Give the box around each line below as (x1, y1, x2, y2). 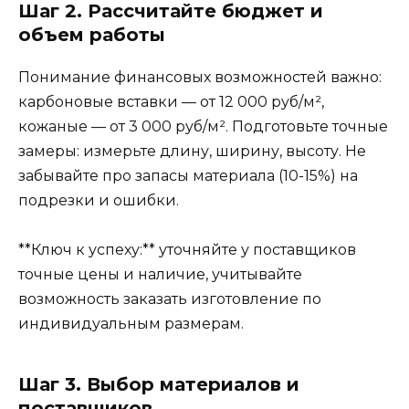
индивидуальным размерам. (18, 314, 244, 332)
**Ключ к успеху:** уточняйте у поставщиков (18, 240, 356, 258)
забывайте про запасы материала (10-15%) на (18, 166, 358, 184)
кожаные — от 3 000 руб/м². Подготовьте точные (18, 117, 388, 135)
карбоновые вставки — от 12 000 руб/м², (18, 92, 324, 110)
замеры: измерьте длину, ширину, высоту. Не (18, 142, 366, 160)
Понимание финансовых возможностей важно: (18, 68, 382, 86)
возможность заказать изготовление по (18, 289, 321, 308)
